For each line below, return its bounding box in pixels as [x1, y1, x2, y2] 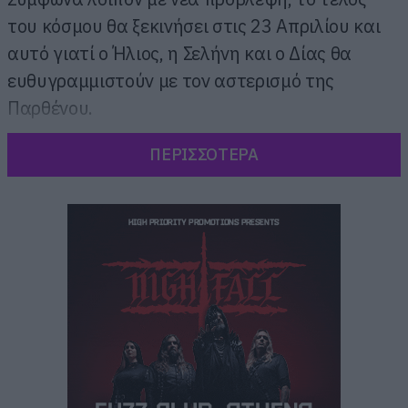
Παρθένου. [7, 95, 94, 120]
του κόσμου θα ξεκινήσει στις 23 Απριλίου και [7, 13, 381, 38]
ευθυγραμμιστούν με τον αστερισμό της [7, 67, 335, 93]
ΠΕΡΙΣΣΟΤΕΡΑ [149, 143, 259, 165]
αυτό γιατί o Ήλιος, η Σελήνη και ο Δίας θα [7, 40, 352, 66]
